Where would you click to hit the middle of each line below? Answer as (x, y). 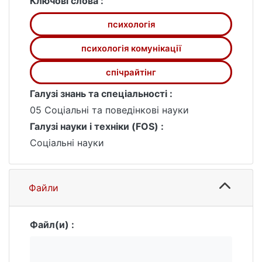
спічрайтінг (131, 72)
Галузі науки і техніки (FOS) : (97, 126)
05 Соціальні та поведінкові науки (109, 110)
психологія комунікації (131, 48)
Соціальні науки (67, 143)
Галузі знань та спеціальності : (101, 94)
